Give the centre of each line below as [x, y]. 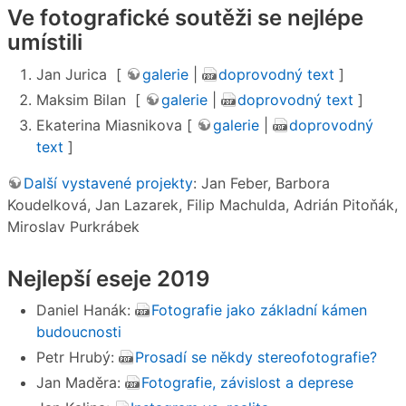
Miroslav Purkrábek [73, 226]
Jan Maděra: [81, 383]
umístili [45, 43]
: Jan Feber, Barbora [261, 183]
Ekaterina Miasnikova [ [116, 125]
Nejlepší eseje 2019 [109, 278]
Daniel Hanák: [86, 310]
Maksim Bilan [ [91, 99]
